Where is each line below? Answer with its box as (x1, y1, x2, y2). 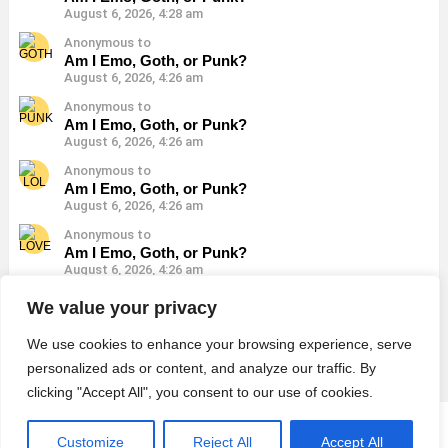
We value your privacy (27, 298, 217, 318)
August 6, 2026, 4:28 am (64, 5, 203, 21)
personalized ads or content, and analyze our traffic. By (27, 360, 376, 376)
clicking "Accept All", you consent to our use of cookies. (27, 384, 373, 400)
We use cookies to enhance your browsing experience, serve (27, 336, 412, 352)
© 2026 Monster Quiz (163, 418, 285, 434)
